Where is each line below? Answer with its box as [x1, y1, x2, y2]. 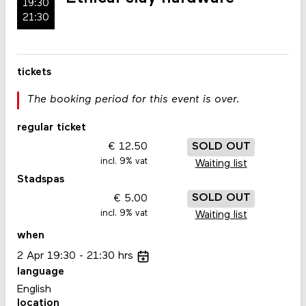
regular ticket [16, 122, 86, 133]
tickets [16, 67, 51, 79]
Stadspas [16, 173, 64, 185]
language [16, 266, 64, 277]
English [16, 284, 51, 296]
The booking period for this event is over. [27, 94, 240, 105]
